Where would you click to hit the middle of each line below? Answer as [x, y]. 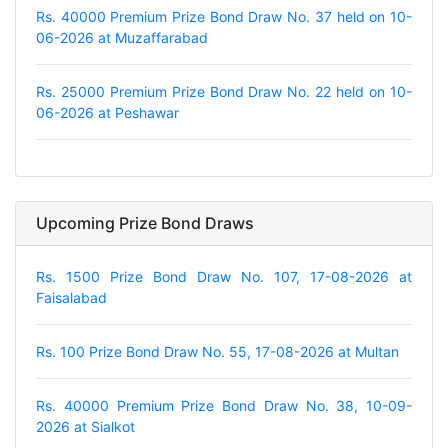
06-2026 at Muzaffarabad [122, 37]
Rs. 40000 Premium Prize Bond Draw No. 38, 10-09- [224, 405]
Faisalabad [71, 297]
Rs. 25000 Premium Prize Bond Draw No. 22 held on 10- [224, 91]
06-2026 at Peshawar [107, 112]
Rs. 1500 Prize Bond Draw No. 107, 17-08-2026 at [224, 276]
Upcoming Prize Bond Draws [145, 222]
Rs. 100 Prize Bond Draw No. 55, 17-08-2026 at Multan [217, 351]
